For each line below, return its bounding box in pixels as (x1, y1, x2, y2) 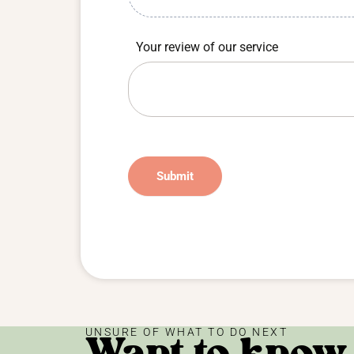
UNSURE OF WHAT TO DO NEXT (85, 326, 288, 339)
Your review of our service (136, 40, 281, 55)
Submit (156, 169, 194, 184)
